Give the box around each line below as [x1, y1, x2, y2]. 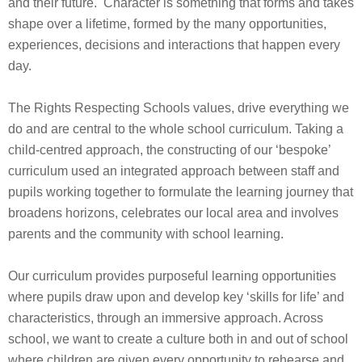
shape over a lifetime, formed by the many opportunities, [8, 17, 326, 31]
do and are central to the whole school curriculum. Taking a [8, 122, 343, 136]
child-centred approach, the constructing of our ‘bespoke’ [8, 143, 330, 157]
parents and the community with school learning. [8, 227, 290, 241]
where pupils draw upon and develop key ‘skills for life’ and [8, 290, 344, 304]
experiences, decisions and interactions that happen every [8, 38, 340, 52]
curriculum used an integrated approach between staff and [8, 164, 339, 178]
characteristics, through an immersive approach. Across [8, 311, 323, 325]
